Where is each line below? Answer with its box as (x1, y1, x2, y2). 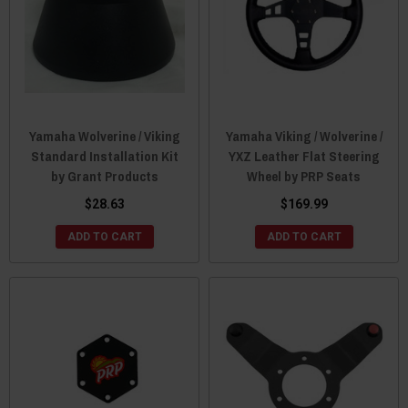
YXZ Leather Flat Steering (228, 146, 380, 166)
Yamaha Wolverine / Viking (28, 126, 180, 146)
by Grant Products (50, 166, 158, 186)
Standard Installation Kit (30, 146, 178, 166)
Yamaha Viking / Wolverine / (225, 126, 382, 146)
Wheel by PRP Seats (247, 166, 361, 186)
